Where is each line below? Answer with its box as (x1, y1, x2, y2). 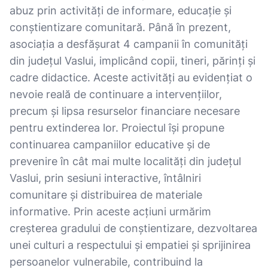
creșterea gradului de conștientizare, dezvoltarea (10, 222, 257, 234)
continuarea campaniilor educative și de (10, 138, 210, 151)
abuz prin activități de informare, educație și (10, 4, 232, 17)
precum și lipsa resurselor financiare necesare (10, 105, 240, 117)
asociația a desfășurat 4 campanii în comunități (10, 38, 248, 50)
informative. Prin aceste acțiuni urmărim (10, 205, 211, 218)
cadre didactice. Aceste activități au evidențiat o (10, 71, 252, 84)
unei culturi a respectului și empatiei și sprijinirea (10, 239, 251, 251)
